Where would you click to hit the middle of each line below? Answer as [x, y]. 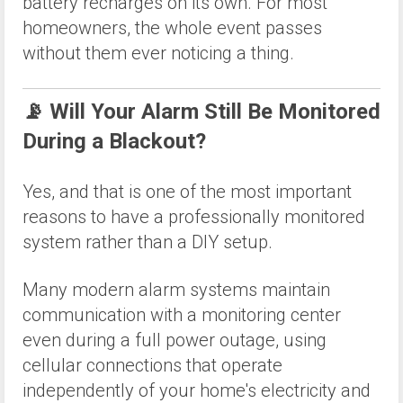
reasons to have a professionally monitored [194, 216]
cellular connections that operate [152, 366]
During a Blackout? [114, 141]
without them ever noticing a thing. [158, 53]
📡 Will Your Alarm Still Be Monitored [201, 111]
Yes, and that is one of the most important [187, 191]
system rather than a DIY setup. [148, 242]
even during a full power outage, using [175, 340]
